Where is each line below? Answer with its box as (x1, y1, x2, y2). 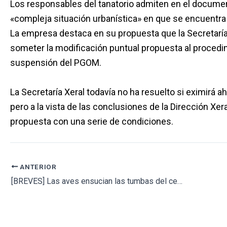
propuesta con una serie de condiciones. (10, 116, 173, 127)
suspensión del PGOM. (10, 57, 101, 68)
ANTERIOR (18, 162, 57, 171)
